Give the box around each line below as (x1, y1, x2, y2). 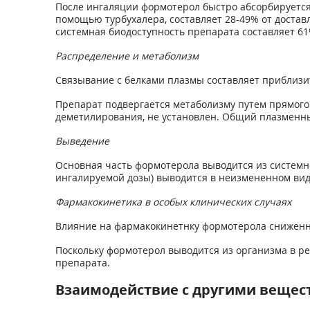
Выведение (55, 134, 109, 147)
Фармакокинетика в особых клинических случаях (55, 195, 291, 208)
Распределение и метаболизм (55, 49, 199, 62)
